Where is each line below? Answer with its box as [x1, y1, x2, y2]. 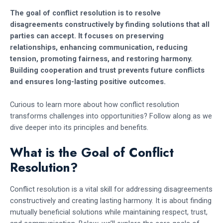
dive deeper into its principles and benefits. [10, 122, 148, 132]
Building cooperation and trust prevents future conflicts [10, 65, 205, 75]
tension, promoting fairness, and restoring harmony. [10, 54, 193, 63]
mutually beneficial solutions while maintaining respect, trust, [10, 207, 208, 217]
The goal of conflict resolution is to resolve [10, 8, 161, 17]
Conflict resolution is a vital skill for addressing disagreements [10, 184, 213, 194]
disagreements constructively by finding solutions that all [10, 19, 210, 29]
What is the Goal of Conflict [10, 143, 174, 162]
